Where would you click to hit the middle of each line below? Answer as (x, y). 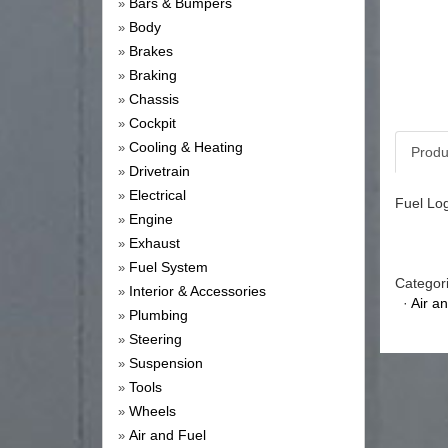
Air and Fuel (167, 435)
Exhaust (154, 243)
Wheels (152, 411)
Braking (153, 75)
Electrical (157, 195)
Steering (155, 339)
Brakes (151, 51)
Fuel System (168, 267)
